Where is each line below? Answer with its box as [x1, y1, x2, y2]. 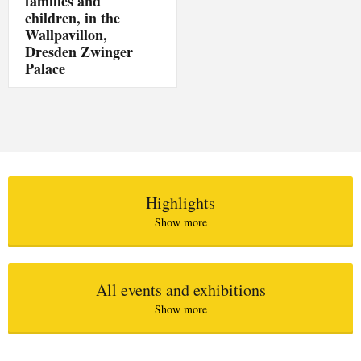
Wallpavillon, [25, 24, 108, 46]
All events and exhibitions [95, 279, 266, 301]
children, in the [25, 7, 121, 29]
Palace [25, 58, 66, 80]
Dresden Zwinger [25, 41, 134, 63]
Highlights [146, 192, 215, 214]
